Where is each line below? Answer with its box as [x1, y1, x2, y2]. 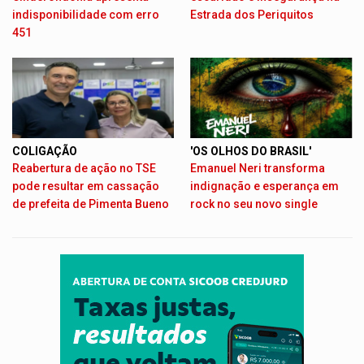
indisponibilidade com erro [11, 7, 159, 21]
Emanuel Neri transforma [190, 162, 325, 175]
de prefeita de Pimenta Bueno [11, 197, 169, 211]
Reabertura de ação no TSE [11, 162, 156, 175]
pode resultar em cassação [11, 180, 159, 193]
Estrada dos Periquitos [190, 7, 314, 21]
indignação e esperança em [190, 180, 339, 193]
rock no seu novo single [190, 197, 318, 211]
